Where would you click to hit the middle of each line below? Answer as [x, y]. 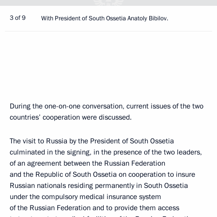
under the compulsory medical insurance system [85, 197]
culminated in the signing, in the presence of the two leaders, [106, 152]
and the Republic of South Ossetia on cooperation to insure [102, 174]
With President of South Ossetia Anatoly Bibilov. [105, 18]
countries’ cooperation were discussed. [71, 117]
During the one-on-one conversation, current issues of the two [107, 106]
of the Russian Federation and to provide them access [94, 208]
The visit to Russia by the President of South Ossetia [92, 141]
